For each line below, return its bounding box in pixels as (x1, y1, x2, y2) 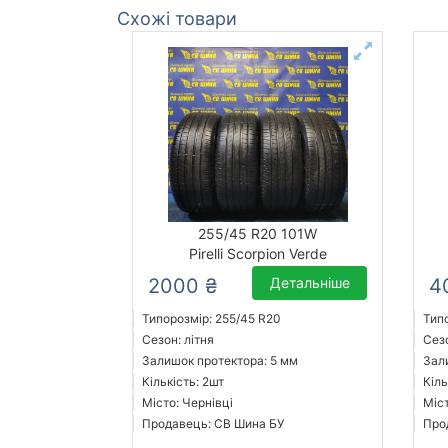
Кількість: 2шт (142, 374, 224, 390)
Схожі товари (117, 8, 237, 30)
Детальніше (269, 274, 350, 292)
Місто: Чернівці (142, 395, 233, 411)
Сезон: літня (142, 332, 214, 348)
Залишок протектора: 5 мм (142, 353, 298, 369)
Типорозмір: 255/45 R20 (142, 311, 281, 327)
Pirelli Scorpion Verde (188, 245, 327, 263)
